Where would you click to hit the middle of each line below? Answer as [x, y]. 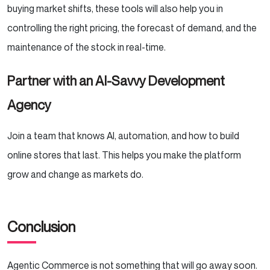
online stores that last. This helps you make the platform [124, 155]
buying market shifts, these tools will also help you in [115, 9]
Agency [32, 105]
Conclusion [43, 227]
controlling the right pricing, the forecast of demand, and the [132, 28]
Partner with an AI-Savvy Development [116, 81]
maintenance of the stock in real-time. [87, 47]
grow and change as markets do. [76, 174]
